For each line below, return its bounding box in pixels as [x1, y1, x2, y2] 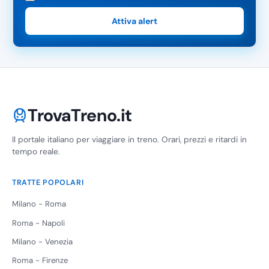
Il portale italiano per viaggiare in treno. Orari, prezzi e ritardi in [12, 134, 247, 145]
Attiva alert [112, 16, 157, 27]
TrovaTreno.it [28, 104, 133, 127]
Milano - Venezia [12, 237, 73, 247]
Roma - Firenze [12, 255, 68, 266]
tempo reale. [12, 147, 60, 157]
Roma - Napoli [12, 217, 65, 228]
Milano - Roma [12, 199, 66, 210]
